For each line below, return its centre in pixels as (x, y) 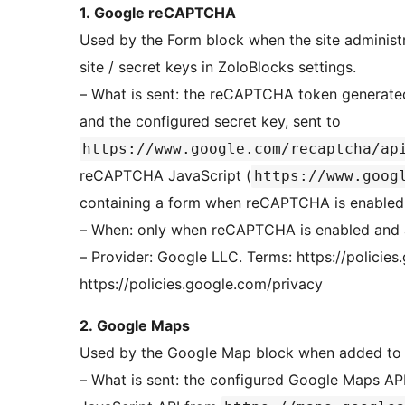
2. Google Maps (135, 326)
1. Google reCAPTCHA (158, 13)
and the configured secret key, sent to (212, 122)
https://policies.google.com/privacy (201, 284)
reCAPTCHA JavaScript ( (165, 176)
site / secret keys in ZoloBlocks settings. (218, 67)
